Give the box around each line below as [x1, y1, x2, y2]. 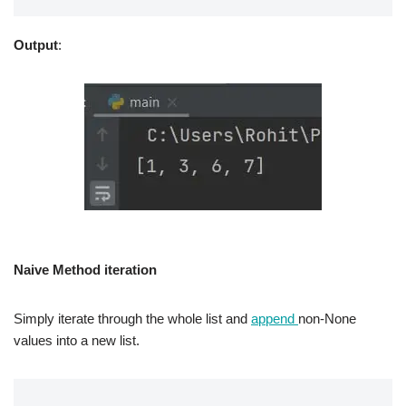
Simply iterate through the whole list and [14, 311, 251, 326]
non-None [298, 311, 356, 326]
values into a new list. [14, 333, 140, 348]
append [251, 311, 298, 326]
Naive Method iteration [14, 262, 157, 277]
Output [14, 37, 58, 53]
